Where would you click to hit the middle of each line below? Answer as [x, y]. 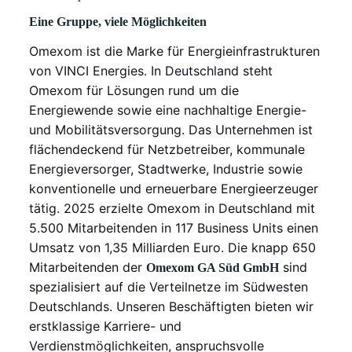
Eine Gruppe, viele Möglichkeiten [118, 22]
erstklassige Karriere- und [106, 326]
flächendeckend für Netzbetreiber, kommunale [167, 149]
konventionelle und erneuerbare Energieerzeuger [174, 189]
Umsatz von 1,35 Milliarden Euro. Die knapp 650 [173, 247]
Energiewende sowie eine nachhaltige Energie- [168, 110]
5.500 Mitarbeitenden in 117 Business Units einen [174, 228]
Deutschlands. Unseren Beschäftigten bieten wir [172, 306]
